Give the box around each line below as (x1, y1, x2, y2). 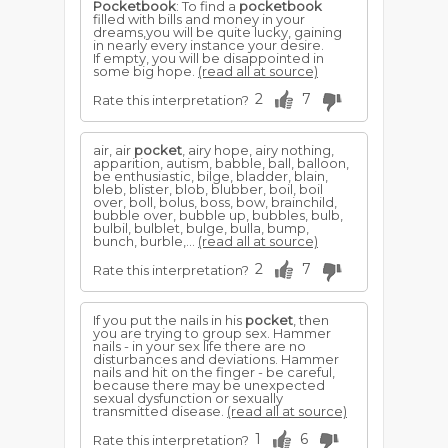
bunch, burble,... (93, 233, 198, 249)
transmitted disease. (93, 403, 227, 419)
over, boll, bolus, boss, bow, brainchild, (93, 194, 337, 210)
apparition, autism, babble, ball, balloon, (93, 155, 349, 171)
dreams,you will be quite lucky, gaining (93, 24, 342, 40)
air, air (93, 142, 134, 158)
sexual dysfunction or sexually (93, 390, 283, 406)
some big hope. (93, 63, 198, 79)
